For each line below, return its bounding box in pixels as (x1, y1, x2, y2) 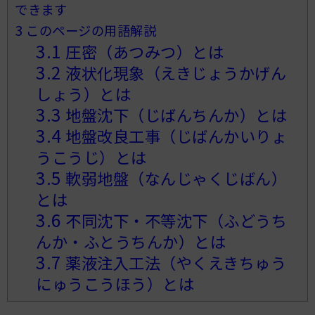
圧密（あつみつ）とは (61, 39, 224, 63)
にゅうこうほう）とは (36, 271, 195, 295)
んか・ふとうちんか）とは (36, 229, 226, 252)
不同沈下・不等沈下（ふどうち (61, 208, 288, 231)
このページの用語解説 (22, 20, 156, 39)
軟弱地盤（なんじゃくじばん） (61, 166, 288, 189)
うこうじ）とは (36, 145, 147, 168)
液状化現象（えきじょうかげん (61, 60, 287, 84)
